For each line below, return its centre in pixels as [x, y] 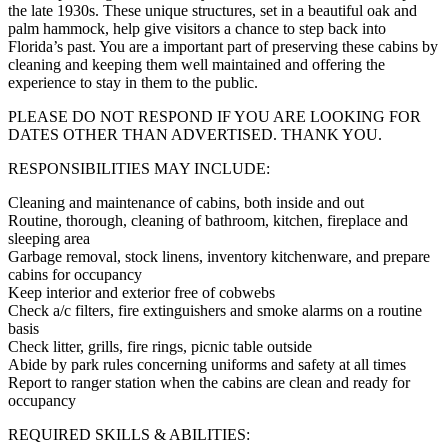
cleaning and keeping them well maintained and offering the [196, 64]
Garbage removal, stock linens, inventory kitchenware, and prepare [219, 256]
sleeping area [49, 238]
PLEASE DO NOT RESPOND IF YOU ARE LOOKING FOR [214, 116]
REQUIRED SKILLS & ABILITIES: [129, 434]
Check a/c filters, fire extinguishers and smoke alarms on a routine [215, 310]
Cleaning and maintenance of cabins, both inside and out [186, 202]
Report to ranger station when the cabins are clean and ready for [209, 382]
